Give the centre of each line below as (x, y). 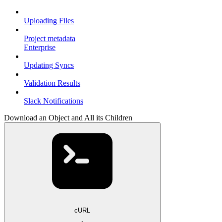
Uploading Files (49, 21)
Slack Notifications (54, 101)
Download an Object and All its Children (68, 118)
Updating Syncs (49, 65)
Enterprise (40, 48)
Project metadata (50, 39)
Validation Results (52, 83)
